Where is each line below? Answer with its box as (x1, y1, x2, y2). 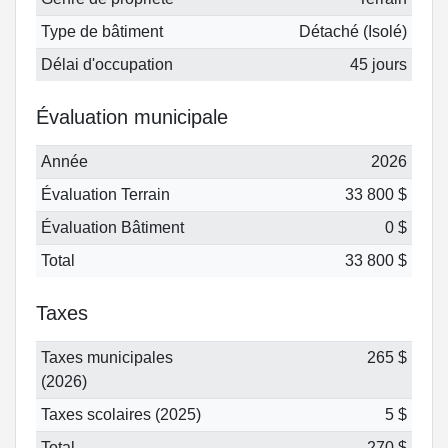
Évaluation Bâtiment (40, 219, 184, 237)
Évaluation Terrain (40, 186, 170, 204)
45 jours (350, 56, 408, 74)
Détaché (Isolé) (299, 23, 408, 41)
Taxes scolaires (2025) (40, 406, 201, 424)
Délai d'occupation (40, 56, 173, 74)
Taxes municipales (40, 349, 173, 367)
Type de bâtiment (40, 23, 163, 41)
